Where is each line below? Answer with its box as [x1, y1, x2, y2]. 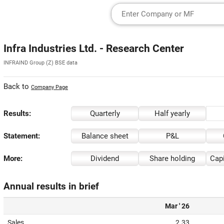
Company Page [31, 84, 68, 90]
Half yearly [154, 109, 190, 118]
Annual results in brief [3, 181, 99, 192]
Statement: [3, 131, 40, 140]
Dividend [90, 154, 119, 163]
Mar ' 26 [165, 202, 189, 210]
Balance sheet [81, 131, 128, 140]
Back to [3, 82, 31, 91]
